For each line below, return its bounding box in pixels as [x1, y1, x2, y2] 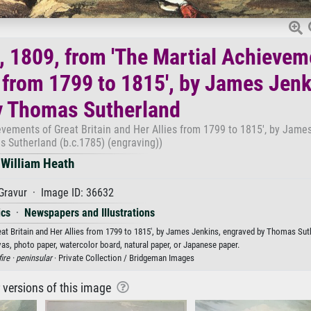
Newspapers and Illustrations [24, 205, 155, 219]
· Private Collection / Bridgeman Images [52, 252, 194, 263]
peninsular [16, 252, 52, 263]
